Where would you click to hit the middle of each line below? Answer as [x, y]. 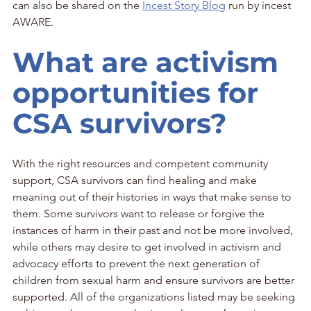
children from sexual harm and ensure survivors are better [155, 280]
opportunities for [139, 92]
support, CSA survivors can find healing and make [136, 180]
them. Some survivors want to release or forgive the [140, 213]
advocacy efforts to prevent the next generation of [137, 263]
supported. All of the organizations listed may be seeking [155, 296]
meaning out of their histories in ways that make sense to [153, 196]
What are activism [149, 62]
